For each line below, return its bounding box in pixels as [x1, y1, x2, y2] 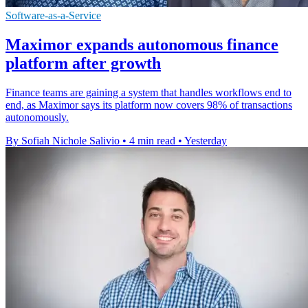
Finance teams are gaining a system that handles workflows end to [5, 87, 291, 99]
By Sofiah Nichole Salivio [5, 135, 120, 147]
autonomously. [5, 111, 69, 124]
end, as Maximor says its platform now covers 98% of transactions [5, 99, 292, 111]
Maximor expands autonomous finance [5, 36, 278, 54]
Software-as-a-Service [5, 10, 101, 22]
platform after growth [5, 54, 161, 73]
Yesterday [184, 135, 227, 147]
